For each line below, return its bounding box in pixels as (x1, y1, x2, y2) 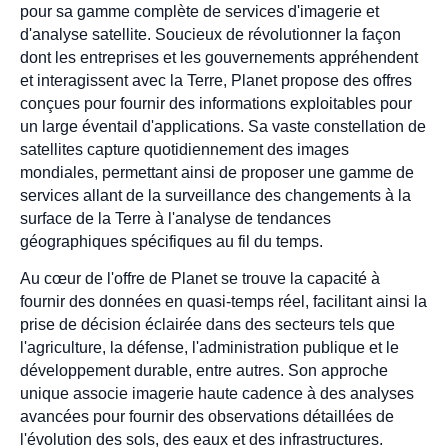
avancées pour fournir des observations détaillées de (20, 408, 394, 426)
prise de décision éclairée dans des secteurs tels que (20, 316, 395, 334)
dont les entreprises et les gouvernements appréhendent (20, 48, 418, 66)
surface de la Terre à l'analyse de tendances (20, 209, 331, 227)
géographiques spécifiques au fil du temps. (20, 232, 323, 250)
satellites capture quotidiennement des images (20, 140, 349, 158)
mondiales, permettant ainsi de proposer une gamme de (20, 163, 414, 181)
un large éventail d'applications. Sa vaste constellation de (20, 117, 426, 135)
